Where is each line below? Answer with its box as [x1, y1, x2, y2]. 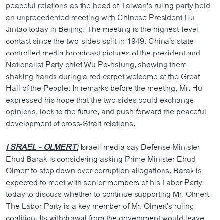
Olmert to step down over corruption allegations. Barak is [6, 165, 202, 178]
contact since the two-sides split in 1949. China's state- [6, 35, 196, 48]
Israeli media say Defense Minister [78, 141, 200, 154]
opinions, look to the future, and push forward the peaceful [6, 106, 206, 119]
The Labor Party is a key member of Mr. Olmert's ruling [6, 200, 194, 213]
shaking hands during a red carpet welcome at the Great [6, 70, 200, 83]
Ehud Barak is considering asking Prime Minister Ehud [6, 153, 195, 166]
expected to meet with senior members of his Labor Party [6, 176, 202, 190]
